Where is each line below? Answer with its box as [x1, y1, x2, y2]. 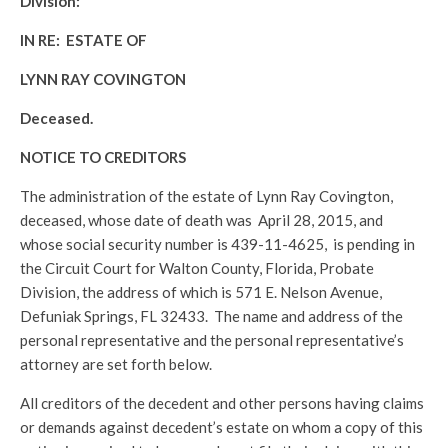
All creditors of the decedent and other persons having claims [20, 394, 424, 412]
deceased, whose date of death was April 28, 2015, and [20, 211, 383, 229]
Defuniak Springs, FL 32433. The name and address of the [20, 307, 403, 325]
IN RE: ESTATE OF [20, 31, 147, 49]
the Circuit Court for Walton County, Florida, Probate [20, 259, 374, 277]
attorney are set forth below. [20, 355, 212, 373]
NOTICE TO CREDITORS [20, 148, 186, 166]
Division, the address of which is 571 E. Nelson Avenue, [20, 283, 382, 301]
